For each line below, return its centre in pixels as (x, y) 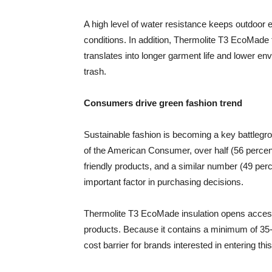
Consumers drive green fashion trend (163, 103)
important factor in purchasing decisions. (164, 182)
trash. (95, 71)
